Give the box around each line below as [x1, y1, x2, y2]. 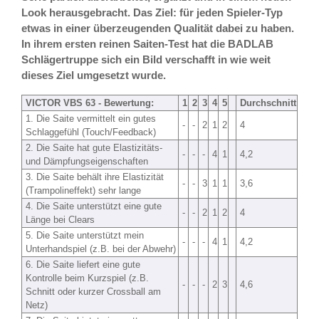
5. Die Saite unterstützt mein [26, 230, 144, 241]
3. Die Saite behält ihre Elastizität [26, 172, 164, 182]
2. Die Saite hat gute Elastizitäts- [26, 142, 162, 153]
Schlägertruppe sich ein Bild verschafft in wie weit [21, 53, 271, 66]
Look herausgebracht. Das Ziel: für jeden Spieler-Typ [21, 6, 283, 19]
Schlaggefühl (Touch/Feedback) [26, 127, 156, 137]
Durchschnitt [240, 98, 296, 108]
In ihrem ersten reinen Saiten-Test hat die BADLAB [21, 38, 273, 50]
